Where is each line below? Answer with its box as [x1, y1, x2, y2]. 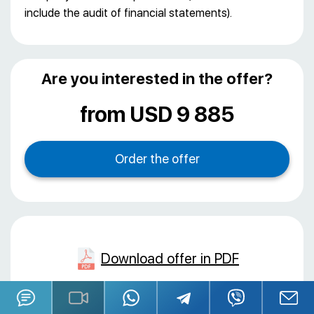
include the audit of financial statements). [25, 6, 232, 20]
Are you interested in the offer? [41, 69, 273, 88]
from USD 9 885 [80, 102, 234, 128]
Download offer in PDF [101, 250, 239, 268]
